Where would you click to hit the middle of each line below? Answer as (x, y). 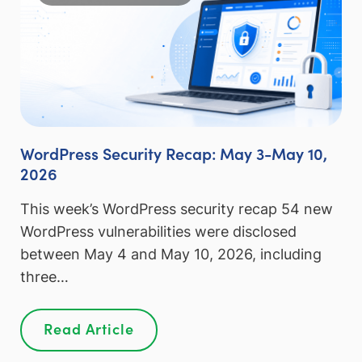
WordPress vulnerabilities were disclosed (158, 232)
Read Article (89, 328)
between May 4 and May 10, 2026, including (171, 255)
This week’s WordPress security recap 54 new (177, 209)
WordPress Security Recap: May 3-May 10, (174, 153)
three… (44, 277)
